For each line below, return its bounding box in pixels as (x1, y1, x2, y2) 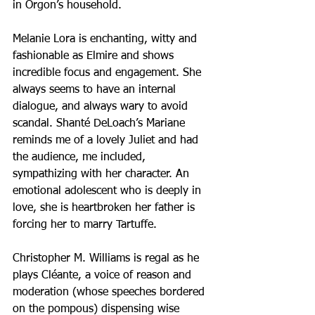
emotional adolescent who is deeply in (13, 186, 205, 198)
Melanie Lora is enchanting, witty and (13, 34, 200, 46)
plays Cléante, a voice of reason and (13, 270, 195, 282)
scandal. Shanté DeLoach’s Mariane (13, 118, 188, 130)
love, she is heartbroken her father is (13, 202, 198, 214)
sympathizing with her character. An (13, 169, 193, 181)
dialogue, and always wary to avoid (13, 101, 191, 113)
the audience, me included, (13, 152, 149, 164)
